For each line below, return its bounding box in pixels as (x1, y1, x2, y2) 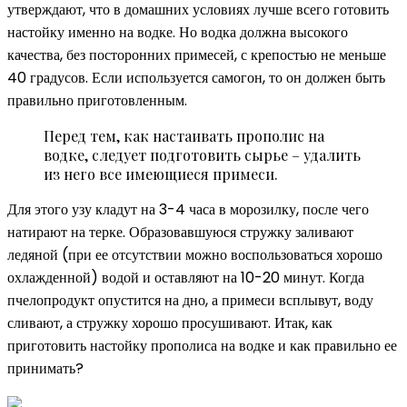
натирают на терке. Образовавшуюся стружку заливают (7, 221, 353, 243)
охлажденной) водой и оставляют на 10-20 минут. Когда (7, 266, 364, 288)
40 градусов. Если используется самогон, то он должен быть (7, 66, 385, 88)
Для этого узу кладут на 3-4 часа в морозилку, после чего (7, 198, 369, 220)
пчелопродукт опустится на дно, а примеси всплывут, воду (7, 289, 373, 311)
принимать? (7, 357, 84, 379)
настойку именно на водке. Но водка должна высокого (7, 21, 348, 43)
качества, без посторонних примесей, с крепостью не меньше (7, 44, 386, 65)
